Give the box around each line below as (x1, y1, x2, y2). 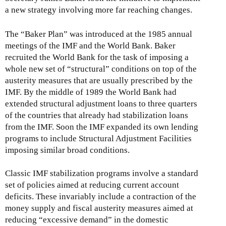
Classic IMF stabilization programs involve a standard (5, 168, 198, 179)
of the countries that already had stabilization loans (5, 110, 188, 121)
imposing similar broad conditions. (5, 145, 130, 155)
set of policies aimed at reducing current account (5, 180, 179, 190)
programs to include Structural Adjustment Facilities (5, 134, 192, 144)
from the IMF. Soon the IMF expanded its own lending (5, 122, 198, 132)
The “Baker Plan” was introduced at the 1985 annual (5, 29, 192, 39)
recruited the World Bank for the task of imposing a (5, 52, 189, 63)
